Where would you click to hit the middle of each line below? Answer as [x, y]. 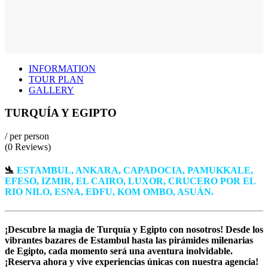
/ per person [27, 136]
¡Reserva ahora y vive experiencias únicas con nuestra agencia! [132, 261]
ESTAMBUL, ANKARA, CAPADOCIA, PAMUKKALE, [135, 170]
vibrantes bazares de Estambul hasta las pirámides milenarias [129, 240]
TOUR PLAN [56, 79]
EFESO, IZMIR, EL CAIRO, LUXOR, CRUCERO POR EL [130, 181]
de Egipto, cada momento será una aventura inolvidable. [119, 251]
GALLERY [51, 90]
